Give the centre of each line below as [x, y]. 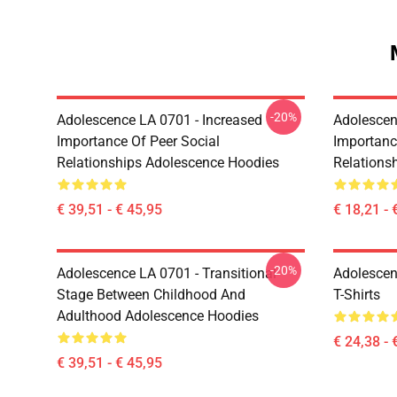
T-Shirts [357, 294]
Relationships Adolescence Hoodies [168, 162]
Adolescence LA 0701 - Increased [160, 120]
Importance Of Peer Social [138, 141]
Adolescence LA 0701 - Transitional [167, 273]
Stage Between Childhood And [151, 294]
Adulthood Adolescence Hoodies [158, 315]
